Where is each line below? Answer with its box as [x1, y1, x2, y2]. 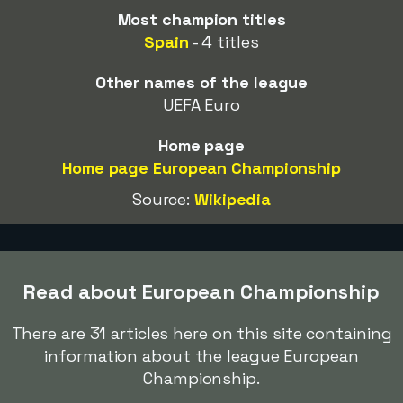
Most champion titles [117, 9, 286, 30]
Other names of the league [94, 72, 309, 93]
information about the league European [44, 345, 359, 366]
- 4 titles [188, 31, 259, 52]
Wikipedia [194, 189, 272, 210]
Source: [131, 189, 195, 210]
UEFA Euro [162, 94, 241, 115]
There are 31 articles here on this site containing [11, 323, 392, 344]
